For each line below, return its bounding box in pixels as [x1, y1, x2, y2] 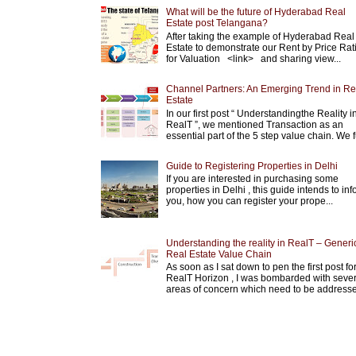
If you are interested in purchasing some [165, 173, 341, 185]
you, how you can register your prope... [165, 195, 333, 207]
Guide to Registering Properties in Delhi [165, 160, 338, 172]
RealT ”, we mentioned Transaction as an [165, 118, 343, 130]
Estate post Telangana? [165, 17, 268, 29]
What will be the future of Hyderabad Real [165, 6, 346, 18]
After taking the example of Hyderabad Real [165, 30, 354, 42]
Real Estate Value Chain [165, 248, 272, 260]
